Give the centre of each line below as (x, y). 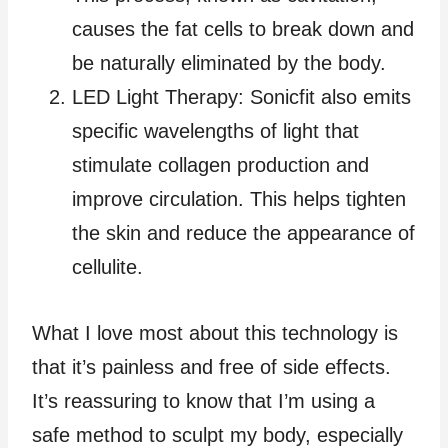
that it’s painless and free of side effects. (211, 366)
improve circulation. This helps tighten (239, 198)
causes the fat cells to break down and (243, 28)
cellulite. (107, 266)
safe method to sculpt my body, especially (217, 434)
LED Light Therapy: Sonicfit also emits (241, 96)
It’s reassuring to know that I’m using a (203, 400)
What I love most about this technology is (215, 332)
